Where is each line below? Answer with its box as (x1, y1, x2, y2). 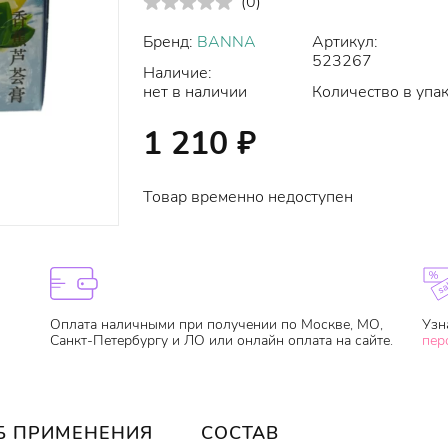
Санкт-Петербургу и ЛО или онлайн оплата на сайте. (49, 331, 393, 350)
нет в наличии (143, 81, 247, 103)
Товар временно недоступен (143, 186, 353, 208)
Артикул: (312, 31, 378, 53)
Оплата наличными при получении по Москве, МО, (49, 315, 383, 334)
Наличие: (143, 62, 212, 84)
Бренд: (143, 31, 197, 53)
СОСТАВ (201, 421, 279, 445)
